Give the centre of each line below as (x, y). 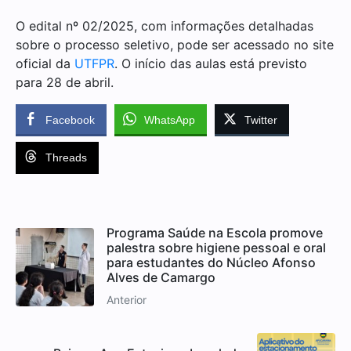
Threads (66, 157)
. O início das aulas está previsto (211, 63)
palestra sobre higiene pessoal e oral (216, 248)
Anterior (127, 300)
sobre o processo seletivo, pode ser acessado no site (175, 45)
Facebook (70, 120)
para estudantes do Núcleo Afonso (211, 262)
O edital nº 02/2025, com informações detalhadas (165, 26)
